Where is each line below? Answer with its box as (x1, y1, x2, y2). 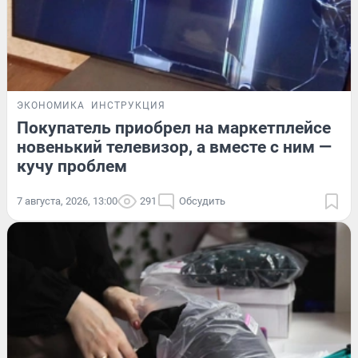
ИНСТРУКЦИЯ (91, 99, 165, 111)
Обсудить (179, 194, 225, 207)
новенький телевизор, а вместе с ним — (17, 137, 332, 157)
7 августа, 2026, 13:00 (17, 194, 117, 207)
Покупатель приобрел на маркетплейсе (17, 117, 331, 137)
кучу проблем (17, 156, 127, 176)
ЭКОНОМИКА (17, 99, 85, 111)
